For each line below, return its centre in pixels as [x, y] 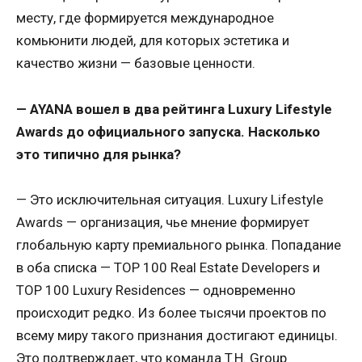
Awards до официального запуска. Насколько [168, 131]
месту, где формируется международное [145, 18]
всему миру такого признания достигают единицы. [177, 335]
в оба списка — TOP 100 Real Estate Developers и [168, 267]
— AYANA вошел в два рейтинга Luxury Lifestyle [174, 109]
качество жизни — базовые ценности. [136, 63]
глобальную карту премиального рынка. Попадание [179, 244]
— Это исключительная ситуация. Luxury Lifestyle [170, 199]
